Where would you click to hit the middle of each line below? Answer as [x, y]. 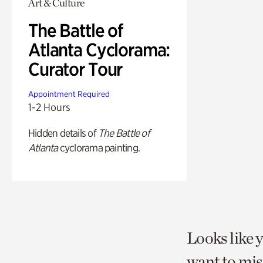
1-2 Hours [49, 107]
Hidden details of [63, 133]
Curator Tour [75, 70]
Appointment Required [69, 94]
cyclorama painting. [99, 148]
